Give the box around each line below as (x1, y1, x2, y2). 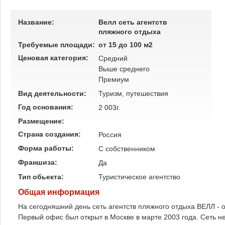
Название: (18, 18, 54, 26)
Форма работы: (18, 144, 76, 152)
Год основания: (18, 103, 75, 111)
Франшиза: (18, 158, 59, 166)
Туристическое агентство (98, 173, 180, 181)
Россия (98, 131, 122, 139)
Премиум (98, 75, 129, 83)
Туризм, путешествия (98, 89, 168, 97)
